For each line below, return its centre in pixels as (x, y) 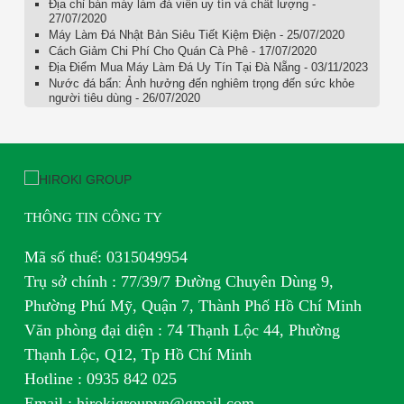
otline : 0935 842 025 (106, 378)
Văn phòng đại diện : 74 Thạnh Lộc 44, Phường (182, 330)
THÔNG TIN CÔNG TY (93, 217)
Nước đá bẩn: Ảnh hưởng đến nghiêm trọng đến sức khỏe (201, 83)
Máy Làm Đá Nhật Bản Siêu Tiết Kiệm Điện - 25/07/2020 (196, 34)
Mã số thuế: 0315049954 (106, 257)
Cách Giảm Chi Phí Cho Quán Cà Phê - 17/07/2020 (182, 50)
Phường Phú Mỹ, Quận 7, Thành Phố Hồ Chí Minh (193, 305)
